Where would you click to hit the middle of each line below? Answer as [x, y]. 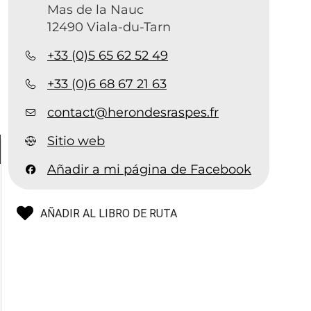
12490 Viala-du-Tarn [109, 27]
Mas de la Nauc [96, 9]
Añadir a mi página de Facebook [150, 169]
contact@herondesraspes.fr [133, 112]
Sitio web [76, 141]
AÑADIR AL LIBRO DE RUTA [109, 213]
